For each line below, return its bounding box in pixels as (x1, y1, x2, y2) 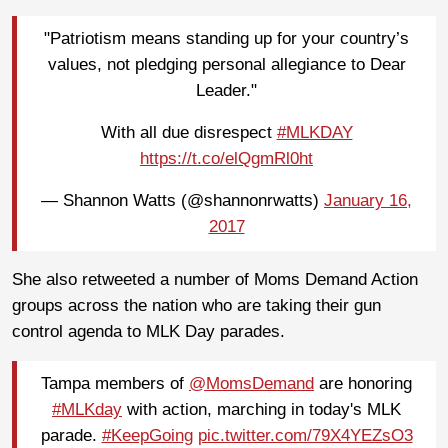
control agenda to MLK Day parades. (12, 321, 285, 341)
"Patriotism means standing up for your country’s (44, 29, 409, 49)
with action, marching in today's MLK (122, 400, 401, 420)
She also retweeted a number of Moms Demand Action (12, 269, 418, 289)
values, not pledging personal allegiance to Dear (47, 55, 406, 75)
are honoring (314, 374, 412, 394)
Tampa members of (41, 374, 189, 394)
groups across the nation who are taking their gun (12, 295, 381, 315)
